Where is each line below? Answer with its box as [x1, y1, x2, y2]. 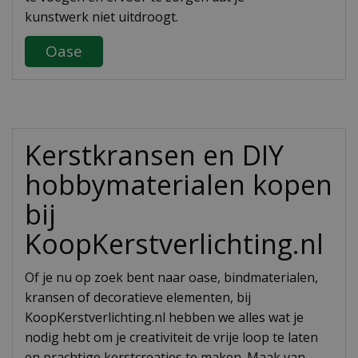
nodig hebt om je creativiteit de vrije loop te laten [25, 328, 318, 347]
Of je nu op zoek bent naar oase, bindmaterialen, [25, 268, 318, 287]
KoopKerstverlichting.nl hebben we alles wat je [25, 308, 304, 327]
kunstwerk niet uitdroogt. [25, 8, 178, 26]
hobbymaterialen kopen [25, 166, 332, 204]
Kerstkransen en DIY [25, 137, 284, 174]
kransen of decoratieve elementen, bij [25, 288, 251, 307]
